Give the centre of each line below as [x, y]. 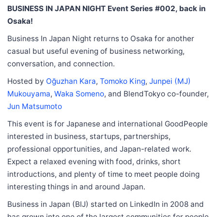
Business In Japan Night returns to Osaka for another [101, 38]
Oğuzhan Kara [71, 81]
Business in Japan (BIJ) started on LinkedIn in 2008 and [106, 204]
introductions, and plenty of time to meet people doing [103, 174]
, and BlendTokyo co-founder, [156, 93]
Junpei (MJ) [170, 81]
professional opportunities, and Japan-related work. [99, 149]
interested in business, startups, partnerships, [89, 136]
